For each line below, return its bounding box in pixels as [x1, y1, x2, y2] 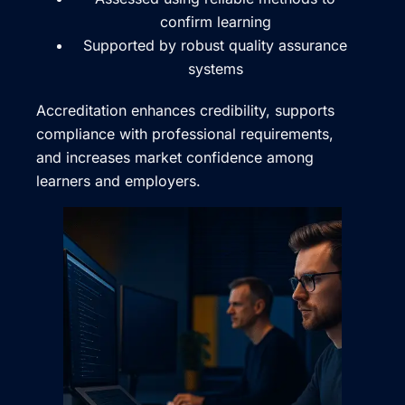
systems [187, 60, 243, 79]
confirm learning [159, 13, 271, 32]
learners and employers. [36, 172, 201, 191]
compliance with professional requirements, [36, 125, 334, 144]
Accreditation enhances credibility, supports [36, 101, 334, 120]
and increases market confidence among [36, 148, 314, 167]
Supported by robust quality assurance [83, 36, 348, 55]
